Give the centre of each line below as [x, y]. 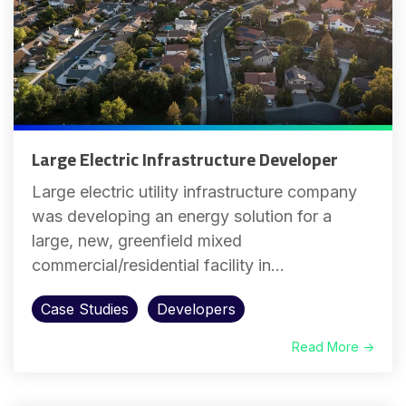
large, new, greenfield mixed [137, 241]
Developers [196, 309]
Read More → [333, 347]
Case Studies [85, 309]
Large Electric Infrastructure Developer [185, 159]
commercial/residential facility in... [158, 266]
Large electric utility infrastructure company [194, 192]
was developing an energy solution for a [182, 217]
